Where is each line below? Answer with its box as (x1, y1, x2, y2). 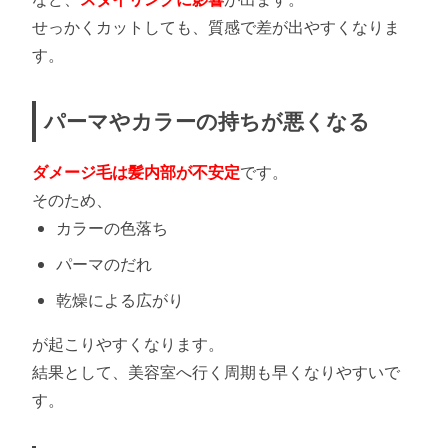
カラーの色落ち (56, 216, 168, 239)
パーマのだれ (56, 252, 152, 275)
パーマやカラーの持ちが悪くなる (44, 106, 370, 135)
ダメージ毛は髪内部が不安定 (32, 160, 240, 183)
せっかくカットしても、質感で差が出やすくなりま (32, 15, 400, 38)
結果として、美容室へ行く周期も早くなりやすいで (32, 360, 400, 383)
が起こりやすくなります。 (32, 332, 224, 355)
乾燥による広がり (56, 288, 184, 311)
